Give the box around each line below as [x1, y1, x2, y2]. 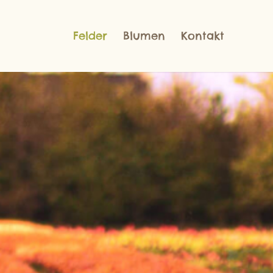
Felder [73, 29, 107, 43]
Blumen [123, 29, 165, 43]
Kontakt [181, 29, 224, 43]
